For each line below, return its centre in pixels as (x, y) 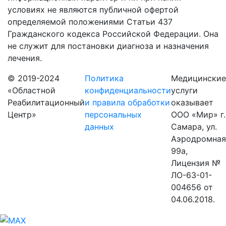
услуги (184, 91)
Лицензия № (196, 163)
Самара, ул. (194, 127)
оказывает (192, 103)
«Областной (32, 91)
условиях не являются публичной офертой (93, 10)
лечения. (25, 58)
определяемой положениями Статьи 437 (90, 22)
